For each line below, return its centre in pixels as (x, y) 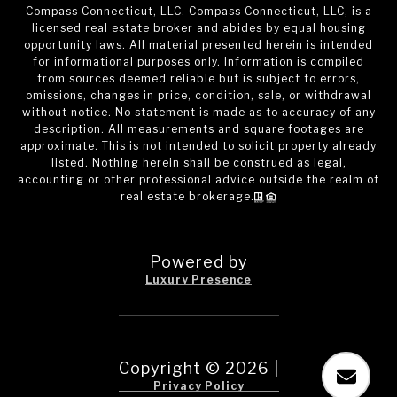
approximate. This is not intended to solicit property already (198, 145)
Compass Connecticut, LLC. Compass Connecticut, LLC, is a (198, 11)
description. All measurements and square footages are (198, 128)
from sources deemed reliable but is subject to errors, (198, 78)
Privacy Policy (198, 385)
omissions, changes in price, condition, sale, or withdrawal (198, 95)
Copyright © (169, 368)
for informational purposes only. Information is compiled (198, 61)
